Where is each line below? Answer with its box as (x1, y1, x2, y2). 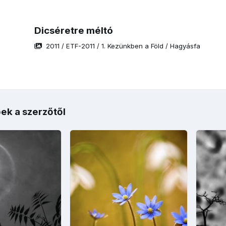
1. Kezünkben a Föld (101, 41, 163, 50)
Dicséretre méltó (34, 24, 113, 36)
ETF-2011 (66, 41, 95, 50)
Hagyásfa (169, 41, 200, 50)
